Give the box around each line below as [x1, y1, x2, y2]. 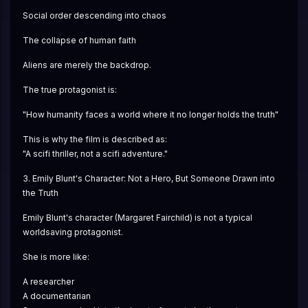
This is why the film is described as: [22, 133, 167, 144]
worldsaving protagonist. [22, 226, 123, 237]
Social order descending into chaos [22, 10, 166, 21]
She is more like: [22, 251, 89, 262]
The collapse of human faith [22, 35, 136, 46]
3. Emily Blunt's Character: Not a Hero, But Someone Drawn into [22, 173, 275, 184]
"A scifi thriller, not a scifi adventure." [22, 148, 168, 159]
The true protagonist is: [22, 85, 117, 96]
